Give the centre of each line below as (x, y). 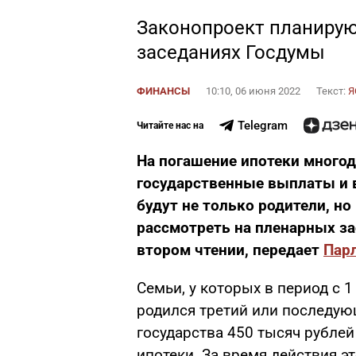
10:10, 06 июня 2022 (253, 91)
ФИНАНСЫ (163, 91)
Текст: (332, 91)
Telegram (262, 126)
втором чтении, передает (230, 250)
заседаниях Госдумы (231, 52)
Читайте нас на (170, 126)
